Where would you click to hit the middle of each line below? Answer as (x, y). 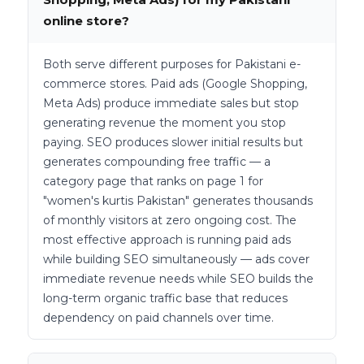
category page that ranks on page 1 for (153, 182)
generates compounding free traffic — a (157, 162)
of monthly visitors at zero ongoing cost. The (170, 221)
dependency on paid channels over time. (158, 318)
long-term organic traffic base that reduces (165, 299)
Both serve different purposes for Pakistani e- (172, 65)
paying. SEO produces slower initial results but (173, 143)
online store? (86, 21)
